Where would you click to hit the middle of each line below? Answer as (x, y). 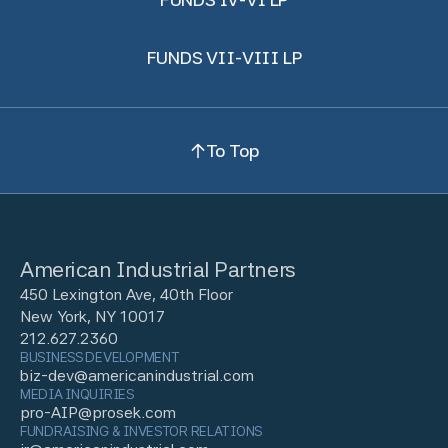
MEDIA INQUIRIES (77, 394)
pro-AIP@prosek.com (98, 412)
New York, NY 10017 (92, 316)
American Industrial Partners (158, 269)
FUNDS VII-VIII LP (224, 57)
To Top (232, 150)
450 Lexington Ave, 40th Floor (126, 294)
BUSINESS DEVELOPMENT (100, 357)
